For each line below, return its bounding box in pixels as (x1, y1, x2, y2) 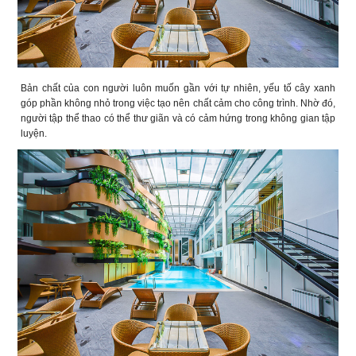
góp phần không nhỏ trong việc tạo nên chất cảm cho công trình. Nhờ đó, (21, 98, 335, 110)
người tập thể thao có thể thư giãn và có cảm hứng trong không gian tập (21, 113, 335, 125)
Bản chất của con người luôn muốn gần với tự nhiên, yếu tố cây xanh (21, 83, 335, 95)
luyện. (21, 128, 47, 140)
